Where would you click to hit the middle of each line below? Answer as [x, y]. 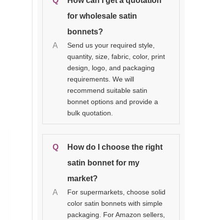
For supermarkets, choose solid [116, 192]
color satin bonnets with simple [115, 203]
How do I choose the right [115, 147]
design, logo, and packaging [111, 68]
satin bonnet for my [103, 163]
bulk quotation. [90, 113]
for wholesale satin [102, 16]
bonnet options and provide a [113, 101]
